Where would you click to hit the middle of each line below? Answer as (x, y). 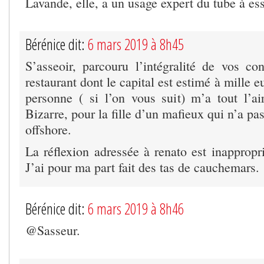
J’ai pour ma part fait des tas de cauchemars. (142, 167)
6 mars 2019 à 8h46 (136, 208)
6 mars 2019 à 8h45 (136, 44)
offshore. (48, 129)
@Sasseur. (53, 230)
